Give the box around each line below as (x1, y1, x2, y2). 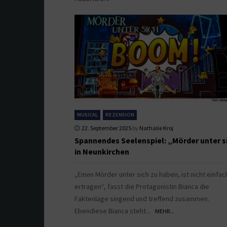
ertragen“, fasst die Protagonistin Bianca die (74, 181, 209, 191)
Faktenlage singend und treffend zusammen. (74, 194, 209, 203)
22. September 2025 (82, 124, 131, 132)
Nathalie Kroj (139, 124, 173, 132)
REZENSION (105, 111, 134, 118)
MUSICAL (77, 111, 98, 118)
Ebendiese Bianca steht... (74, 206, 155, 215)
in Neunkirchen (74, 146, 129, 157)
